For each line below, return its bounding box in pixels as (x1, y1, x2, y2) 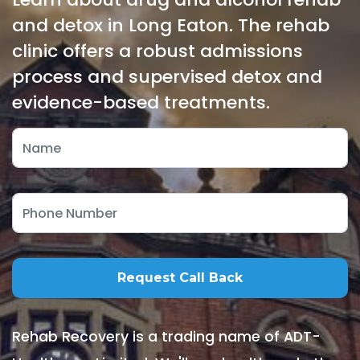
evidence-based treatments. (12, 90, 270, 115)
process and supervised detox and (12, 64, 322, 89)
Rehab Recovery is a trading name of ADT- (12, 327, 321, 346)
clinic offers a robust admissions (12, 39, 303, 63)
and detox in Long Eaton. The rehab (12, 13, 329, 38)
